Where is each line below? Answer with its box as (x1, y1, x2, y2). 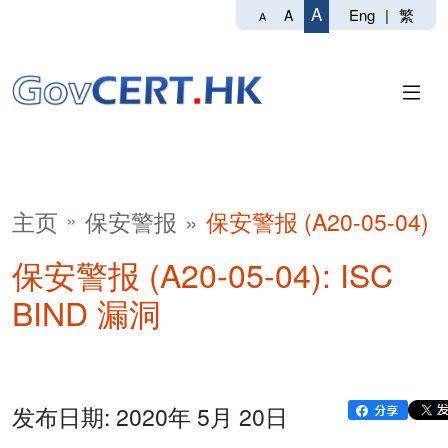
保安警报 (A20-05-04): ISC (12, 251, 393, 297)
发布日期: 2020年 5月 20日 (12, 400, 288, 434)
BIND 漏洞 (12, 289, 161, 335)
